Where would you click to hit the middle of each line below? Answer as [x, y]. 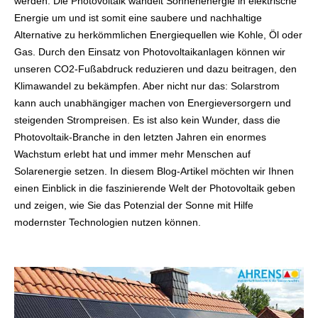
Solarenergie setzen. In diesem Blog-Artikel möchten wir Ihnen [154, 171]
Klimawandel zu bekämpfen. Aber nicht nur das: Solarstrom [147, 86]
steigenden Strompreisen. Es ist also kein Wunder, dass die [147, 120]
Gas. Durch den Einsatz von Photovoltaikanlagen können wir [150, 52]
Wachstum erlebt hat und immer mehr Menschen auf [132, 154]
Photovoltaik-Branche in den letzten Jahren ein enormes [140, 137]
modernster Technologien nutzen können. [108, 222]
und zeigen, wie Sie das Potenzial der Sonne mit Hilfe [134, 205]
